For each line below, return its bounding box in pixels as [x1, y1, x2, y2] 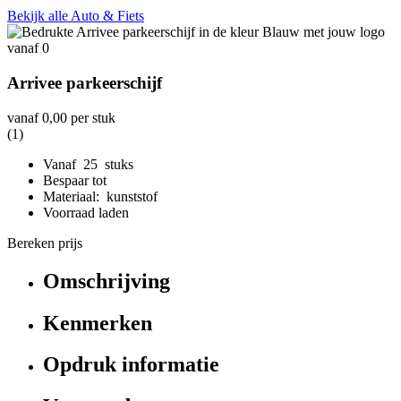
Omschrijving [43, 269, 170, 293]
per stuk [67, 109, 115, 125]
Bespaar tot [43, 172, 117, 188]
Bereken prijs [7, 235, 82, 251]
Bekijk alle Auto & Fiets [7, 8, 144, 24]
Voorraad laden [43, 204, 129, 220]
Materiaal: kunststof [43, 188, 158, 204]
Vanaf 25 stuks [43, 156, 133, 172]
